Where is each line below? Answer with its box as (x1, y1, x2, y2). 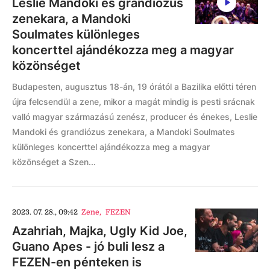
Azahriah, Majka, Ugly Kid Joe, (12, 224, 187, 238)
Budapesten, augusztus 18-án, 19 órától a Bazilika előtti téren (12, 81, 256, 92)
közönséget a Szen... (12, 157, 96, 167)
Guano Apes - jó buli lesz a (12, 239, 165, 254)
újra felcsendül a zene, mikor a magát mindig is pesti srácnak (12, 96, 255, 107)
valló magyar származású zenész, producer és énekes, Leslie (12, 111, 257, 122)
